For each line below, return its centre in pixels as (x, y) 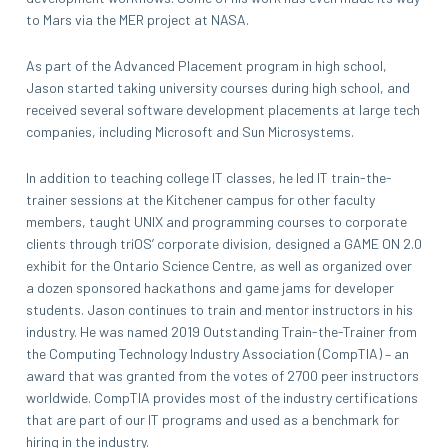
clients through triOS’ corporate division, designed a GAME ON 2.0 (224, 243)
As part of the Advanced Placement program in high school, (206, 65)
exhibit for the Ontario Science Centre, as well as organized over (219, 265)
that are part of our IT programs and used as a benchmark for (212, 419)
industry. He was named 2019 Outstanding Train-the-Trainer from (221, 331)
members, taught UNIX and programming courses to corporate (216, 221)
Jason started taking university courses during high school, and (218, 87)
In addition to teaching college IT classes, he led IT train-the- (209, 177)
